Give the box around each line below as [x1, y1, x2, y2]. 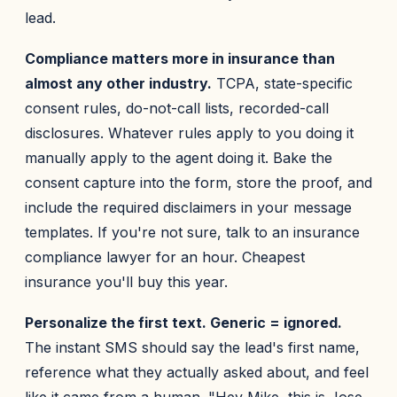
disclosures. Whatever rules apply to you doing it [25, 124, 354, 142]
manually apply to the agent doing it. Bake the [25, 149, 332, 167]
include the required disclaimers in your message [25, 198, 352, 216]
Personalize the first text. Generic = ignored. [25, 314, 342, 331]
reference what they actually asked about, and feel [25, 363, 369, 381]
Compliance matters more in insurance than [25, 50, 335, 67]
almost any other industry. [25, 74, 212, 92]
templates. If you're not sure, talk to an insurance [25, 223, 360, 241]
